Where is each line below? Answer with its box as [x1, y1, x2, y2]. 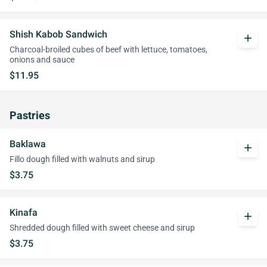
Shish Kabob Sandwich [10, 29, 107, 40]
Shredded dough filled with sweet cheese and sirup [10, 223, 195, 233]
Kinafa [10, 207, 38, 218]
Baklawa [10, 138, 46, 150]
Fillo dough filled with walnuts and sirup [10, 154, 155, 164]
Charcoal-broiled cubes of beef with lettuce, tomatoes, [10, 45, 207, 55]
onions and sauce [10, 55, 74, 65]
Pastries [10, 110, 50, 122]
